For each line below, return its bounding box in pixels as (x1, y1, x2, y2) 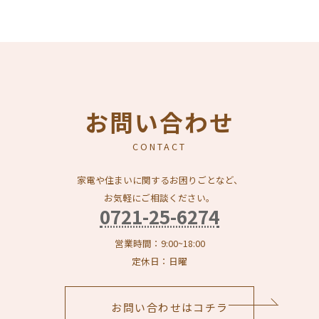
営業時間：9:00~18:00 (114, 236, 205, 251)
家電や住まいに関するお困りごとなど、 (76, 173, 243, 187)
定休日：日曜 (132, 254, 187, 268)
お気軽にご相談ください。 (104, 191, 215, 205)
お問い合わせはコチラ (111, 299, 229, 315)
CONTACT (132, 139, 187, 153)
